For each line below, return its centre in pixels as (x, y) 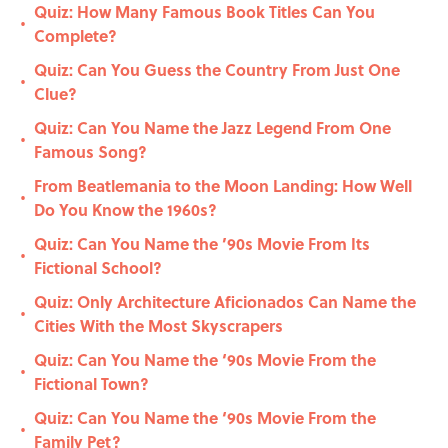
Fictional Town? (91, 384)
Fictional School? (98, 268)
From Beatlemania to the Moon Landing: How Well (223, 186)
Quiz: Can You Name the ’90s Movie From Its (202, 244)
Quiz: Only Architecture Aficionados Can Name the (225, 302)
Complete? (75, 36)
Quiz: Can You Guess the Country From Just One (217, 70)
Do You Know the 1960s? (125, 210)
